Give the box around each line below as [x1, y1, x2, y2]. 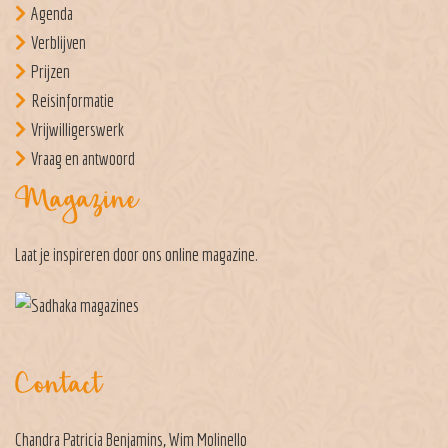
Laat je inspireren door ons [15, 243, 165, 265]
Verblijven [31, 31, 86, 53]
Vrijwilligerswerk [31, 118, 124, 140]
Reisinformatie [31, 89, 114, 111]
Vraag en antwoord [31, 147, 135, 169]
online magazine [165, 243, 255, 265]
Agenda [31, 2, 73, 24]
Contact [15, 362, 101, 411]
